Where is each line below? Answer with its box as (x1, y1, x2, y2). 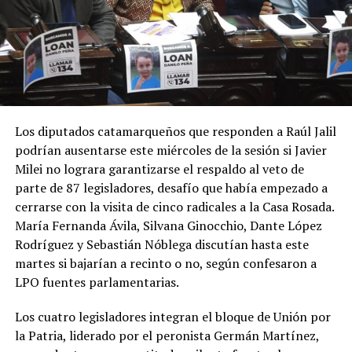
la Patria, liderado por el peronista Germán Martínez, (14, 326, 319, 344)
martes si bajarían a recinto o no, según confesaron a (14, 254, 317, 272)
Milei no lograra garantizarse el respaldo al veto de (14, 159, 304, 178)
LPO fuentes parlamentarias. (14, 273, 179, 291)
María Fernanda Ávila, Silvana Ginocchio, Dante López (14, 216, 322, 234)
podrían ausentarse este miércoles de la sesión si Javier (14, 141, 327, 159)
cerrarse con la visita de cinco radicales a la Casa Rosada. (14, 197, 334, 215)
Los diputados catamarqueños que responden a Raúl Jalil (14, 122, 336, 140)
